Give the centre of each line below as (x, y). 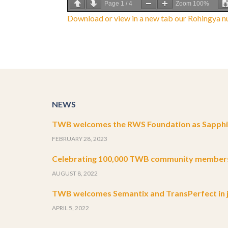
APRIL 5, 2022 (70, 208)
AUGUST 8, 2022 (75, 174)
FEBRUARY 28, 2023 (80, 139)
